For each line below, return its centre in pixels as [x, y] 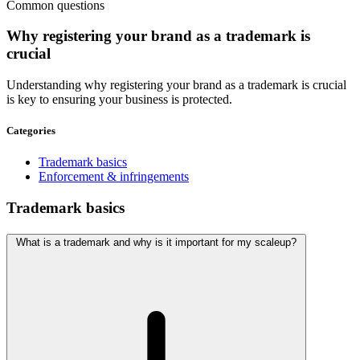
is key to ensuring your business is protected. [119, 100]
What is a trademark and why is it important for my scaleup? [156, 243]
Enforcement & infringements [114, 177]
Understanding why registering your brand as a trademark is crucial [176, 85]
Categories [31, 131]
